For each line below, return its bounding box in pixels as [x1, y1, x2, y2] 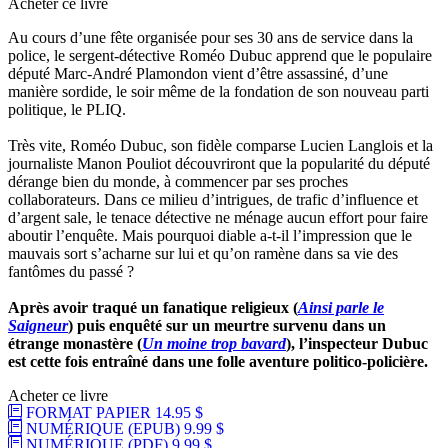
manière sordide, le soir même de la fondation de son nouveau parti [8, 83, 429, 101]
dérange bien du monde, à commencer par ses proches [8, 173, 348, 191]
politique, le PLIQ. [8, 101, 126, 119]
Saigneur [8, 317, 68, 335]
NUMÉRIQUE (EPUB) [26, 420, 184, 438]
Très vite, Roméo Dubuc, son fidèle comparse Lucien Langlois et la [8, 137, 433, 155]
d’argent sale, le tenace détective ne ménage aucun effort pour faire [8, 209, 428, 227]
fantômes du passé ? [8, 263, 134, 281]
